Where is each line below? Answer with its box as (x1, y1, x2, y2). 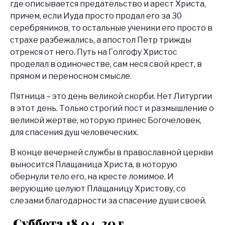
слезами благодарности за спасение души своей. (10, 195, 206, 205)
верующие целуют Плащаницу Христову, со (10, 183, 186, 193)
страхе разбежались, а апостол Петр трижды (10, 35, 191, 45)
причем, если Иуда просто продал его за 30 (10, 11, 182, 21)
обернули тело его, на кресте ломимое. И (10, 171, 174, 181)
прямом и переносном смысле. (10, 71, 132, 81)
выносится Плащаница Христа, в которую (10, 159, 177, 169)
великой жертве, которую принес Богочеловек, (10, 115, 201, 125)
